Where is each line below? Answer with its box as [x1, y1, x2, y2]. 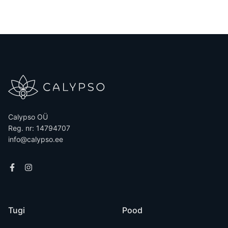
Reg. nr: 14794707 [8, 124, 70, 132]
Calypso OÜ [8, 112, 48, 121]
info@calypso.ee [8, 135, 63, 144]
